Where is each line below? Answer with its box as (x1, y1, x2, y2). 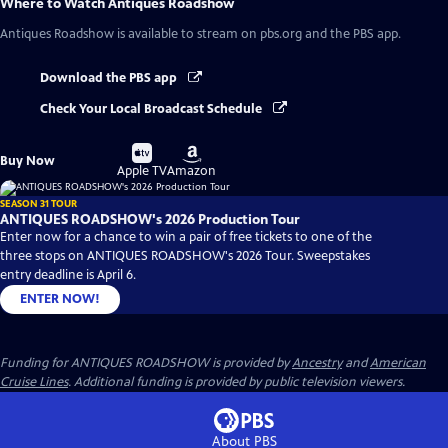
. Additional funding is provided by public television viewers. (68, 373, 405, 390)
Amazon (167, 162, 217, 179)
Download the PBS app (40, 70, 180, 87)
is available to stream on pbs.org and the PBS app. (114, 26, 401, 43)
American (370, 354, 426, 371)
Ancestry (292, 354, 342, 371)
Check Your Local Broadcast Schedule (40, 100, 265, 117)
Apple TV (117, 162, 168, 179)
